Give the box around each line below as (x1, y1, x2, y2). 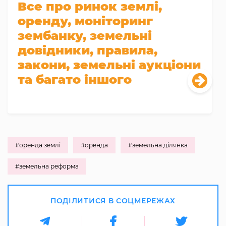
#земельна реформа (15, 162, 79, 171)
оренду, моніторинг (18, 14, 153, 29)
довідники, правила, (18, 43, 157, 58)
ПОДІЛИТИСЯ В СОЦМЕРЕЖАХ (50, 196, 176, 206)
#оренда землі (15, 141, 61, 149)
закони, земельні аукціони (18, 58, 201, 73)
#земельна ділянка (128, 141, 188, 149)
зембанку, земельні (18, 28, 152, 43)
